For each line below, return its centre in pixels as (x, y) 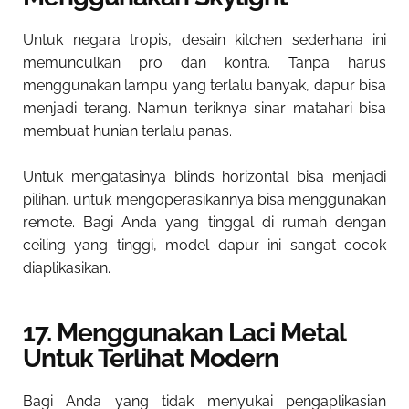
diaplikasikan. (67, 268)
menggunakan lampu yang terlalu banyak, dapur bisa (204, 86)
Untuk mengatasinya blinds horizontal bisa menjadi (204, 177)
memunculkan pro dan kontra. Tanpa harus (204, 63)
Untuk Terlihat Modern (151, 359)
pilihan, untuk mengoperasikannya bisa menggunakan (204, 200)
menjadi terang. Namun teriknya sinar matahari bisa (204, 109)
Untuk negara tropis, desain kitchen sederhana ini (204, 40)
